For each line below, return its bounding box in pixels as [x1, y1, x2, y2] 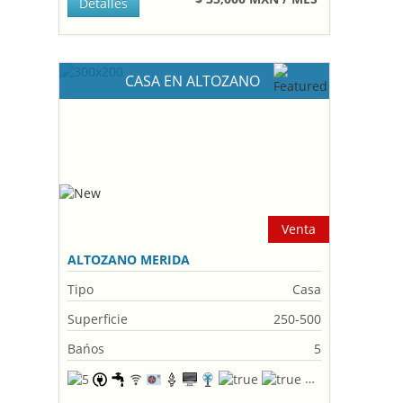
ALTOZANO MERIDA [67, 251, 191, 268]
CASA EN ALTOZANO [125, 71, 264, 91]
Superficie [67, 310, 129, 327]
